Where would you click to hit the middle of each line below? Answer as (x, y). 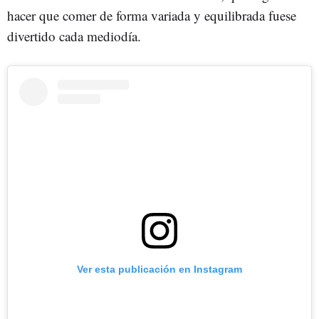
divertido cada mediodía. (74, 36)
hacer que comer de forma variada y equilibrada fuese (152, 15)
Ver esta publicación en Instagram (159, 269)
